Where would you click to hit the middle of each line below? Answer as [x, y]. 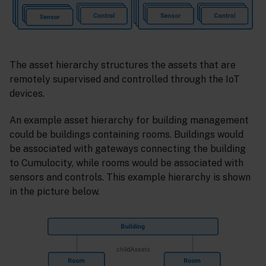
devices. [27, 94]
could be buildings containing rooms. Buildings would [126, 134]
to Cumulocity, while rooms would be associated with [126, 163]
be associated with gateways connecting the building [128, 149]
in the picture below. [55, 191]
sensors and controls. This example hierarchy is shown [130, 177]
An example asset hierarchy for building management [129, 120]
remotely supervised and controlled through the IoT [125, 80]
